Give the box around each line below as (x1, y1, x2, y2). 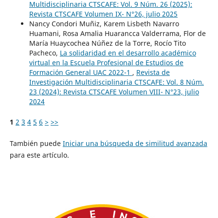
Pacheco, (29, 48, 60, 58)
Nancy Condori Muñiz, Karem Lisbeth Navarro (29, 19, 179, 29)
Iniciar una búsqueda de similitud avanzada (62, 139, 207, 148)
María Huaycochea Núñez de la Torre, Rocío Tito (29, 38, 186, 48)
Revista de (136, 68, 170, 77)
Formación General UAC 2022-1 (29, 68, 132, 77)
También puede (9, 139, 63, 148)
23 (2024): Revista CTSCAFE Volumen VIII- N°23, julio (29, 87, 199, 97)
